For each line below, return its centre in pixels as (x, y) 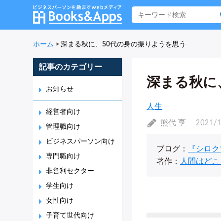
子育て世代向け (70, 215)
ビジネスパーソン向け (80, 141)
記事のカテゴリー (71, 67)
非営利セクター (70, 171)
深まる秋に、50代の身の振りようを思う (123, 44)
